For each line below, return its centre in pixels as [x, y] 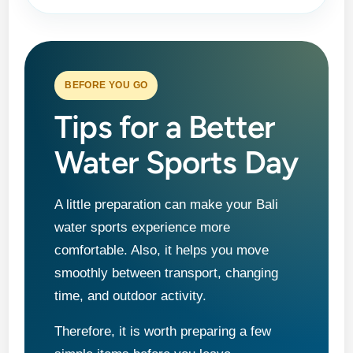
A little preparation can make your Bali [167, 205]
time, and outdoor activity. [131, 296]
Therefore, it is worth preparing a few [163, 332]
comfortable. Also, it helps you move [162, 251]
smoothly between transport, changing [167, 273]
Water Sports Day [176, 163]
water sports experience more [143, 228]
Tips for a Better [165, 127]
